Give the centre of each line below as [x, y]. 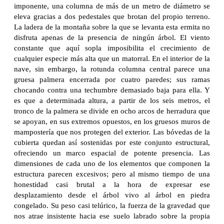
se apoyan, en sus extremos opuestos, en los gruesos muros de [112, 121]
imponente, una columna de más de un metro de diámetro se [112, 6]
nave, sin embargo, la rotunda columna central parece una [112, 69]
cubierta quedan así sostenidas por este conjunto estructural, [112, 142]
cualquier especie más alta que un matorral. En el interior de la [112, 58]
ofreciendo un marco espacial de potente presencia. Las [112, 153]
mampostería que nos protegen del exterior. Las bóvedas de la [112, 132]
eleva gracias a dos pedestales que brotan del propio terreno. [112, 16]
